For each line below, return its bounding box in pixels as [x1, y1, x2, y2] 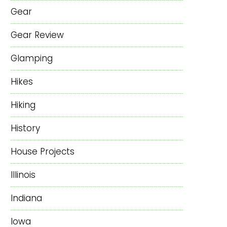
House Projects [11, 145, 74, 158]
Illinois [11, 168, 35, 181]
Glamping [11, 52, 53, 64]
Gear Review [11, 28, 64, 41]
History [11, 122, 40, 134]
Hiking [11, 98, 35, 111]
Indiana [11, 192, 42, 204]
